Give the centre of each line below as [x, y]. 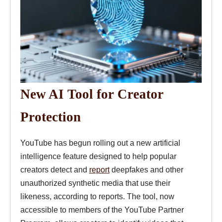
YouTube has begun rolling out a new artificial [100, 142]
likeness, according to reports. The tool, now [97, 196]
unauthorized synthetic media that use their [95, 183]
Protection [51, 117]
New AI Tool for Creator [92, 94]
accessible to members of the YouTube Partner [102, 209]
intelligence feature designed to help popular [98, 156]
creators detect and [55, 169]
